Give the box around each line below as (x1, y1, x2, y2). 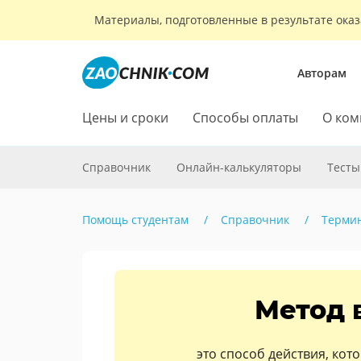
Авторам (297, 64, 346, 81)
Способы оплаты (193, 109, 298, 127)
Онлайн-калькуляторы (176, 160, 301, 175)
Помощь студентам (82, 212, 189, 227)
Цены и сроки (82, 109, 168, 127)
